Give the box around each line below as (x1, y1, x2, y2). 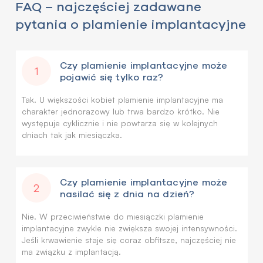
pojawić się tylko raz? (60, 72, 164, 82)
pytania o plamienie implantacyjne (15, 16, 246, 32)
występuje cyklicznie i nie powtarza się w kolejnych (22, 118, 218, 128)
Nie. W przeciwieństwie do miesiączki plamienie (22, 211, 204, 221)
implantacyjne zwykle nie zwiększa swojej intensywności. (22, 223, 237, 233)
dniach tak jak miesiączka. (22, 130, 122, 140)
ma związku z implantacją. (22, 247, 121, 257)
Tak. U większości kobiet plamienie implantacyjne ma (22, 95, 223, 104)
